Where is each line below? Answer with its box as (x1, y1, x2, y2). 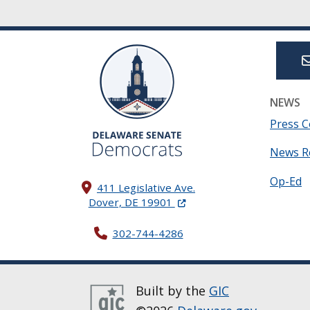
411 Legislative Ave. (97, 180, 195, 194)
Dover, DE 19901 (88, 194, 175, 209)
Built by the (136, 282, 209, 299)
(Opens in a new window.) (174, 194, 304, 208)
